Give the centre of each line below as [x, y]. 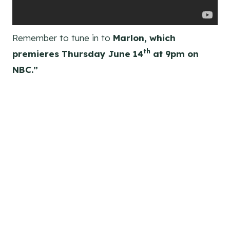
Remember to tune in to [63, 37]
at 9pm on [175, 53]
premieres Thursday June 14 [78, 53]
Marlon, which [144, 37]
